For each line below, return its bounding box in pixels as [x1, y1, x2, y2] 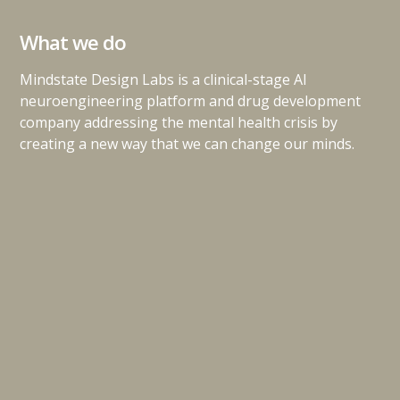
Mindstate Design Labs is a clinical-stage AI [20, 69, 308, 89]
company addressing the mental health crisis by [20, 112, 338, 132]
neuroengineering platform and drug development [20, 90, 362, 111]
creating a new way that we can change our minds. [20, 133, 355, 154]
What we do [20, 28, 127, 56]
